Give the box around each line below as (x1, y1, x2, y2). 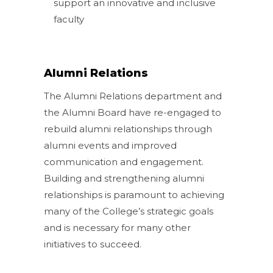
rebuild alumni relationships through (44, 122, 213, 135)
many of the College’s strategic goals (44, 205, 214, 217)
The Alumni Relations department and (44, 90, 222, 102)
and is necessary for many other (44, 221, 191, 233)
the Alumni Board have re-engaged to (44, 106, 222, 118)
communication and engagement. (44, 155, 204, 168)
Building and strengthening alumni (44, 172, 205, 184)
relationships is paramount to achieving (44, 188, 225, 200)
